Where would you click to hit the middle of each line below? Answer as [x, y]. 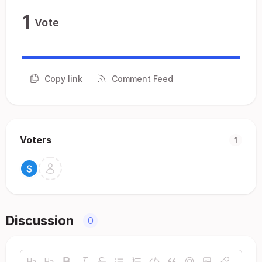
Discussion [40, 220]
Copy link [63, 78]
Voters [36, 140]
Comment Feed [142, 78]
